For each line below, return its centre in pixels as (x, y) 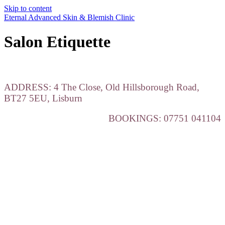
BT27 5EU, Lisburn (43, 98)
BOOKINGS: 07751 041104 (165, 119)
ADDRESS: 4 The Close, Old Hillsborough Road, (102, 87)
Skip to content (28, 8)
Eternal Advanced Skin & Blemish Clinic (69, 17)
